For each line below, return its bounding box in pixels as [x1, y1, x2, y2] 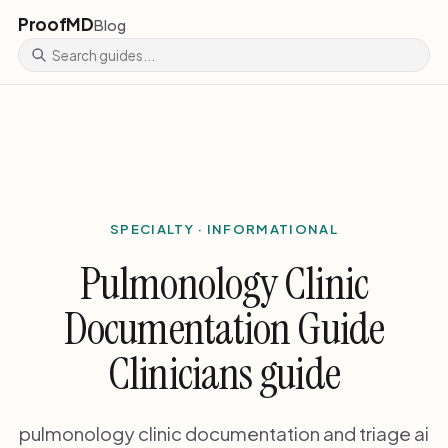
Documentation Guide [64, 299, 384, 359]
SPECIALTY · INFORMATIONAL [110, 219, 338, 237]
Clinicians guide [108, 344, 340, 404]
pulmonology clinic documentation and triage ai [19, 421, 429, 445]
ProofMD [17, 13, 94, 36]
